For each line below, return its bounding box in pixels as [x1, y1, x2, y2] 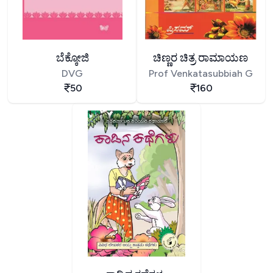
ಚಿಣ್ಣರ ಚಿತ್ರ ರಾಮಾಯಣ [153, 51, 249, 65]
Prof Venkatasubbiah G [148, 67, 253, 79]
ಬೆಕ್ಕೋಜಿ [55, 51, 89, 65]
